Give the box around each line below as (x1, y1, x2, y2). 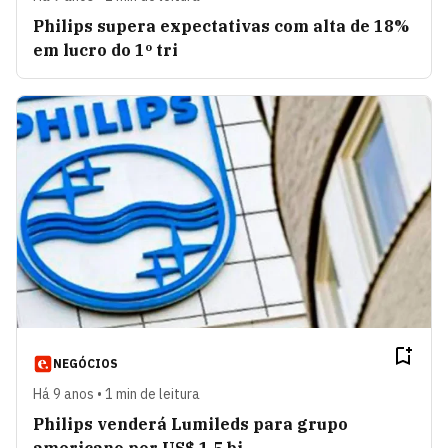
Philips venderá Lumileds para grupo (33, 414, 348, 435)
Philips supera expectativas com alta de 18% (33, 15, 409, 36)
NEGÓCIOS (53, 356, 118, 372)
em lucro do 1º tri (33, 39, 178, 60)
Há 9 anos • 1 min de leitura (33, 385, 200, 404)
